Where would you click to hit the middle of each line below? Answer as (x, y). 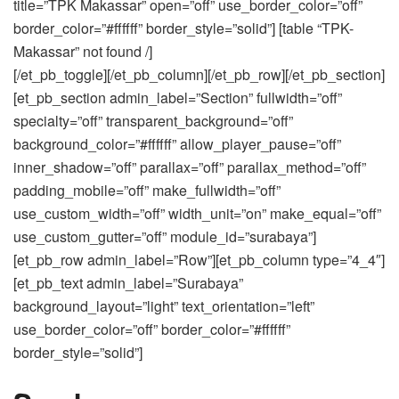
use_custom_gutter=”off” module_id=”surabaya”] (165, 237)
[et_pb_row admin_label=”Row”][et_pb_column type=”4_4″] (199, 260)
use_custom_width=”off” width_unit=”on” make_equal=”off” (197, 214)
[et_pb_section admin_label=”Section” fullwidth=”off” (178, 98)
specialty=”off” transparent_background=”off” (153, 121)
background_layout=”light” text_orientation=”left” (164, 306)
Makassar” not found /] (83, 52)
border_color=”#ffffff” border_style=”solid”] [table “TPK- (183, 28)
